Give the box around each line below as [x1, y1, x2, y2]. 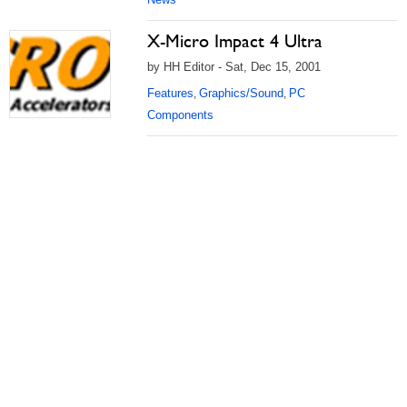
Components [147, 107, 213, 122]
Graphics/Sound [199, 85, 283, 100]
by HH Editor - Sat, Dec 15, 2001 [147, 59, 321, 74]
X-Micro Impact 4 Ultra [147, 29, 323, 52]
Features [147, 85, 194, 100]
